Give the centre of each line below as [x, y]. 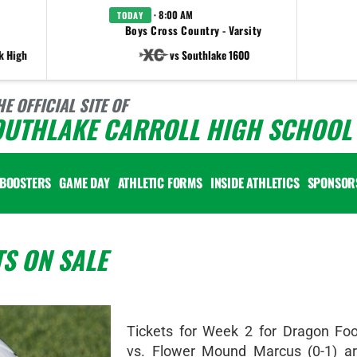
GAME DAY [84, 182]
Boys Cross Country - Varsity [193, 30]
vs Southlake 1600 [209, 55]
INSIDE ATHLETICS [255, 182]
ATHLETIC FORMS [160, 182]
